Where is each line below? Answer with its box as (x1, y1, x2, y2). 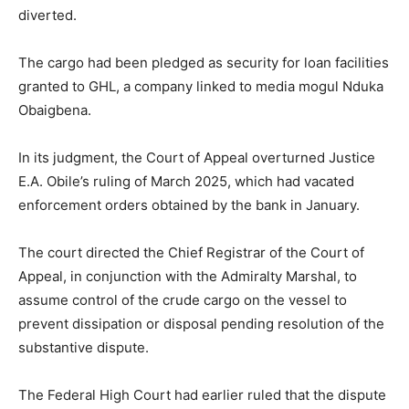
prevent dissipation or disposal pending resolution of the (18, 315, 384, 333)
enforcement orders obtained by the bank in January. (18, 196, 360, 215)
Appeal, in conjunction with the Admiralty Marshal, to (18, 267, 357, 286)
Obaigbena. (18, 101, 91, 120)
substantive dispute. (18, 339, 149, 357)
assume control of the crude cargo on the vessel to (18, 291, 347, 309)
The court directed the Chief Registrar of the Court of (18, 244, 364, 262)
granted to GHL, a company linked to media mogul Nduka (18, 78, 383, 96)
